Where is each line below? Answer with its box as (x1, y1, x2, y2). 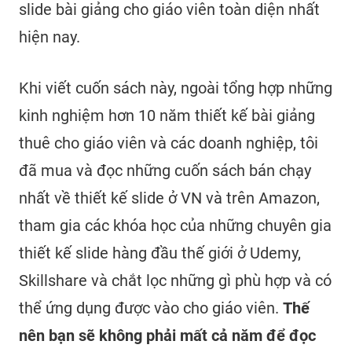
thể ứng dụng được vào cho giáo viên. (19, 299, 283, 318)
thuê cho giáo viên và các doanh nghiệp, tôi (19, 134, 318, 153)
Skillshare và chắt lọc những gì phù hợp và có (19, 271, 332, 291)
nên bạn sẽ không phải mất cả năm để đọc (19, 326, 316, 346)
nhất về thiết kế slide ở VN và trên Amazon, (19, 189, 320, 208)
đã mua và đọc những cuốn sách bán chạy (19, 161, 311, 181)
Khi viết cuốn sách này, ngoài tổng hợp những (19, 79, 332, 98)
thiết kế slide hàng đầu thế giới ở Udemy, (19, 244, 301, 263)
